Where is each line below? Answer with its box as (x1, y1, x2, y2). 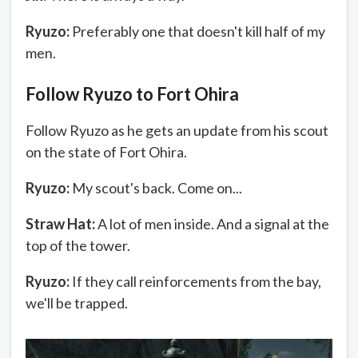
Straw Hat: (26, 215, 95, 233)
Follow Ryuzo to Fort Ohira (26, 83, 239, 105)
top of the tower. (26, 237, 130, 255)
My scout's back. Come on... (70, 179, 242, 197)
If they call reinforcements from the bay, (70, 272, 321, 291)
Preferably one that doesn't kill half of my (70, 22, 325, 40)
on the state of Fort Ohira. (26, 143, 187, 161)
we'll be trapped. (26, 294, 128, 312)
